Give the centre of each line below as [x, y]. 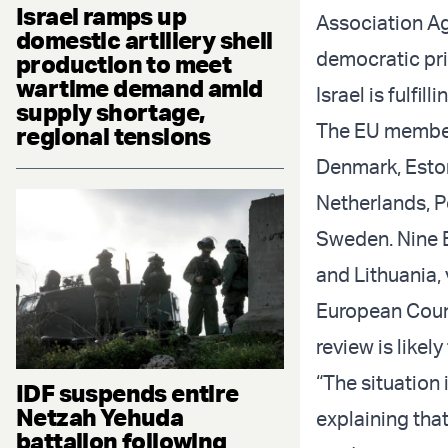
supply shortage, [110, 112]
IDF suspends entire [127, 392]
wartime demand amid [139, 88]
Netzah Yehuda [100, 416]
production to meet [124, 64]
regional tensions [113, 136]
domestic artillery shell [144, 40]
